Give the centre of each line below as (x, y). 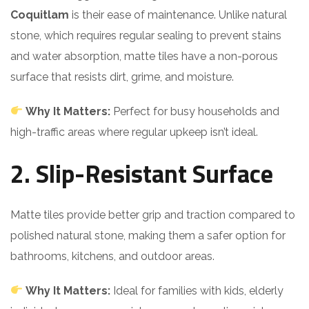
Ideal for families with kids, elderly (197, 290)
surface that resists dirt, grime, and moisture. (122, 77)
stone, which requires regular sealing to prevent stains (146, 35)
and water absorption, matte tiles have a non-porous (144, 56)
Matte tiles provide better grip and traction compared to (153, 215)
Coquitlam (40, 14)
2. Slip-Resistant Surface (142, 173)
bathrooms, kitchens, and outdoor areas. (112, 256)
